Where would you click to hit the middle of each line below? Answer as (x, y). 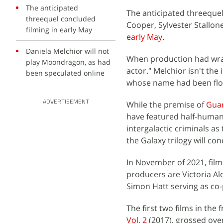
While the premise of (166, 105)
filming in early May (59, 30)
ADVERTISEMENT (66, 102)
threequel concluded (61, 19)
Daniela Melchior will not (67, 51)
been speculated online (65, 73)
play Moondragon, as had (68, 62)
